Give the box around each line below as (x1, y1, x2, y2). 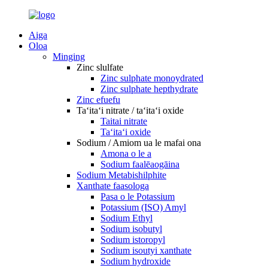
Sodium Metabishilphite (77, 170, 166, 180)
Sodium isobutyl (100, 224, 162, 234)
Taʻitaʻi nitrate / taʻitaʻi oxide (77, 105, 184, 115)
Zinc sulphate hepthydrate (100, 84, 198, 94)
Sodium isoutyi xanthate (100, 245, 191, 255)
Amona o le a (100, 148, 151, 159)
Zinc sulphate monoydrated (100, 73, 203, 83)
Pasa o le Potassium (100, 191, 175, 202)
